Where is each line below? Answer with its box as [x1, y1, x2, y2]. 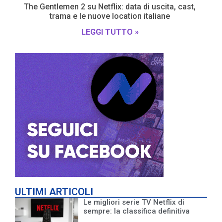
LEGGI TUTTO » [81, 27, 139, 37]
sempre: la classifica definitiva [83, 206, 190, 216]
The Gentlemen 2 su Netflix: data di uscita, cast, [24, 1, 196, 11]
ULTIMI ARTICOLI [15, 185, 93, 198]
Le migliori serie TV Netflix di [83, 197, 185, 207]
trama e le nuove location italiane [50, 11, 170, 21]
